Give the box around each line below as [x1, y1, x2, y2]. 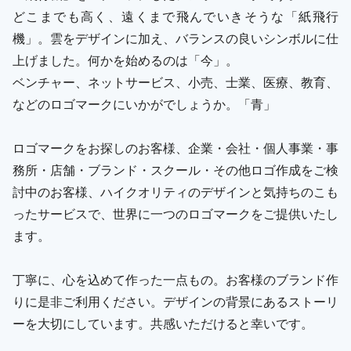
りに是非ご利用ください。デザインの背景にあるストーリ [13, 291, 338, 310]
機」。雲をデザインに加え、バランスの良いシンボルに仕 [13, 28, 338, 47]
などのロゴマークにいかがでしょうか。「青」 [13, 94, 276, 113]
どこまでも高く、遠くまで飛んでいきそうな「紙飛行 [13, 6, 338, 25]
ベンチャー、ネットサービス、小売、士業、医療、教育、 [13, 72, 338, 91]
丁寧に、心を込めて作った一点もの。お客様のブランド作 [13, 270, 338, 288]
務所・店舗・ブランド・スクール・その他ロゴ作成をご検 [13, 160, 338, 179]
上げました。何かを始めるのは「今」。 [13, 50, 238, 69]
